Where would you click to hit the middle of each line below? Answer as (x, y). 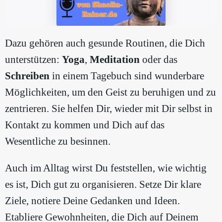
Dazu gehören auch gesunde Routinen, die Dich (105, 43)
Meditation (115, 60)
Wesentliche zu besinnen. (58, 141)
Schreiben (27, 76)
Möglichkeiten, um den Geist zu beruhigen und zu (111, 92)
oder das (159, 60)
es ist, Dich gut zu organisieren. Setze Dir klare (103, 185)
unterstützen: (33, 60)
